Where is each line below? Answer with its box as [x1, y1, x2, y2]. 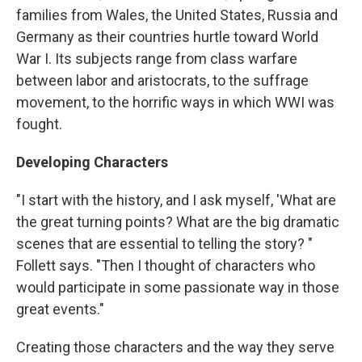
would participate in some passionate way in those [16, 279, 339, 296]
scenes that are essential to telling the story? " [16, 235, 313, 252]
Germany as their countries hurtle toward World [16, 28, 318, 45]
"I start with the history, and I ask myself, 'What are [16, 192, 336, 208]
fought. [16, 116, 62, 133]
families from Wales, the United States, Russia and [16, 6, 338, 23]
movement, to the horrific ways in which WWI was [16, 94, 335, 111]
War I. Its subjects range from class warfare [16, 50, 297, 67]
